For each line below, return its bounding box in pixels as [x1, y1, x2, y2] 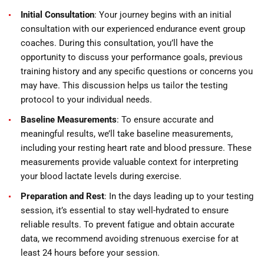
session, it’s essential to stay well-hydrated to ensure [21, 205, 229, 216]
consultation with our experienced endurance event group [21, 24, 245, 34]
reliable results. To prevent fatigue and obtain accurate [21, 219, 235, 230]
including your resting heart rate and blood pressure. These [21, 143, 252, 153]
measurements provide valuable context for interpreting [21, 157, 238, 167]
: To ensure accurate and [117, 114, 213, 125]
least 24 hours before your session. [21, 247, 160, 258]
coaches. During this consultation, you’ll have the [21, 38, 213, 48]
